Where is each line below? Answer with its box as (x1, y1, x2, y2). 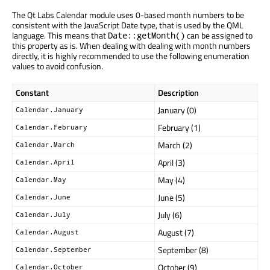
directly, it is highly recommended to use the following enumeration (12, 49, 250, 62)
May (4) (158, 173, 185, 186)
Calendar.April (16, 157, 75, 166)
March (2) (158, 138, 192, 151)
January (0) (158, 103, 196, 116)
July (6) (158, 208, 182, 221)
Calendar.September (16, 245, 92, 254)
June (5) (158, 190, 185, 204)
